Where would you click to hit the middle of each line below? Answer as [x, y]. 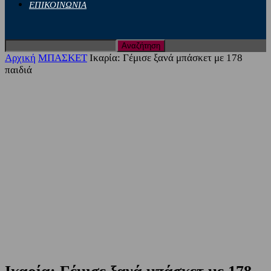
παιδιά [18, 70]
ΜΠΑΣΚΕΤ [63, 58]
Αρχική [20, 58]
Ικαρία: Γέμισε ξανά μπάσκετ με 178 [166, 58]
